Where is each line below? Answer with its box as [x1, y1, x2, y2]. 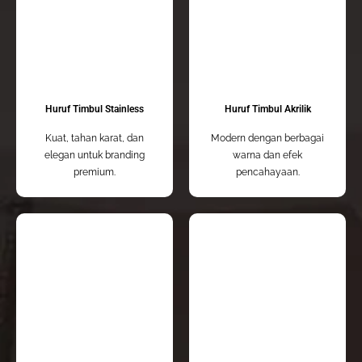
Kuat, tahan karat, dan [45, 133, 144, 145]
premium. [74, 166, 116, 179]
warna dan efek [233, 149, 302, 162]
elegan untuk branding [44, 149, 145, 162]
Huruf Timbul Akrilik [224, 103, 311, 116]
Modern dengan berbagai [211, 133, 324, 145]
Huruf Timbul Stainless [45, 103, 144, 116]
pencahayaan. [235, 166, 300, 179]
